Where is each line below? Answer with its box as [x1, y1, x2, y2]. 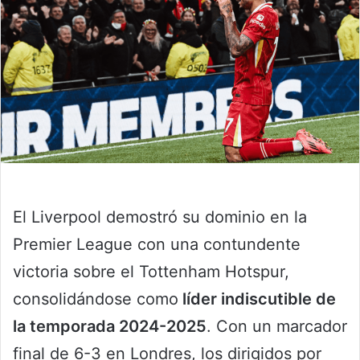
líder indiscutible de [178, 289, 336, 309]
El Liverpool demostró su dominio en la [13, 207, 307, 227]
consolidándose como [13, 289, 178, 309]
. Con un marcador [207, 317, 347, 337]
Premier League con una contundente [13, 235, 301, 255]
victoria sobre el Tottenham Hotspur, [13, 262, 289, 282]
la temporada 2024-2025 [13, 317, 207, 337]
